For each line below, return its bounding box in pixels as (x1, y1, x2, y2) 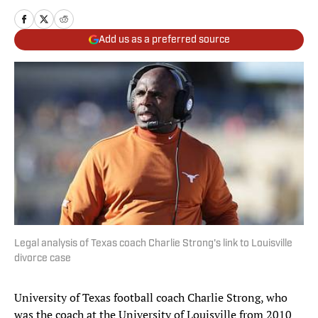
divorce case (14, 253, 71, 265)
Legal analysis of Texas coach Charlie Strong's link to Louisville (14, 238, 292, 250)
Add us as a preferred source (98, 34, 230, 45)
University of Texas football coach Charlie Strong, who (14, 290, 287, 306)
